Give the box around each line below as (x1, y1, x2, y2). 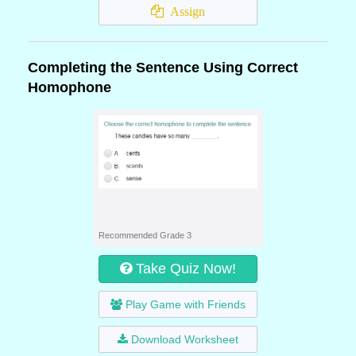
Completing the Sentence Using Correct (28, 60, 298, 75)
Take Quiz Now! (136, 261, 236, 277)
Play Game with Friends (126, 298, 246, 311)
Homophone (28, 79, 111, 95)
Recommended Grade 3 (99, 230, 192, 240)
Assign (164, 5, 205, 18)
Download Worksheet (131, 333, 238, 346)
